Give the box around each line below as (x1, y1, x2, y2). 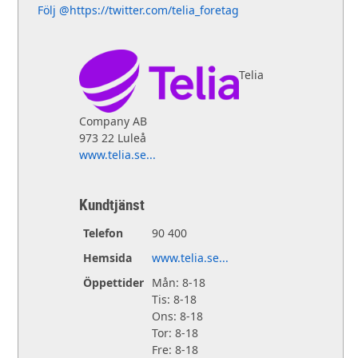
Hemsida (82, 249, 132, 265)
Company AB (78, 113, 147, 129)
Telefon (82, 225, 123, 241)
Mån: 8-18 (151, 274, 205, 290)
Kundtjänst (78, 193, 145, 215)
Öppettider (82, 274, 144, 290)
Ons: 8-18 (151, 308, 203, 324)
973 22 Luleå (78, 129, 146, 145)
